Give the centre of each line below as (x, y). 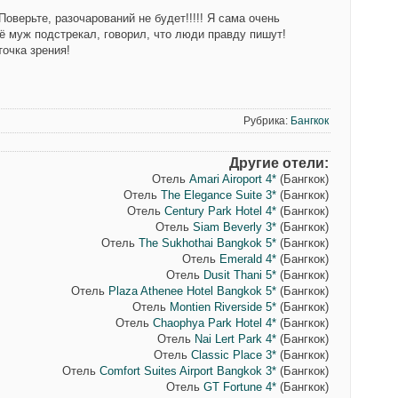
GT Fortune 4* (239, 387)
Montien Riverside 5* (223, 307)
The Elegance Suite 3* (218, 195)
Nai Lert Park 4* (235, 339)
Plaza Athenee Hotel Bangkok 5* (192, 291)
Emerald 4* (247, 259)
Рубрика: (267, 121)
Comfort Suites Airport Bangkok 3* (187, 371)
